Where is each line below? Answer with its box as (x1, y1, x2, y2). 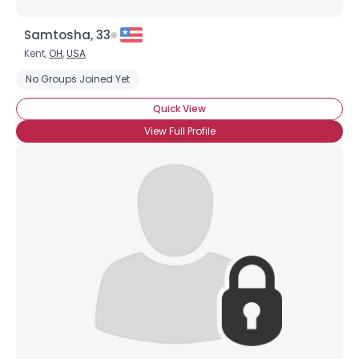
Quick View (153, 102, 206, 115)
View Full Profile (143, 124, 216, 138)
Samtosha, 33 (24, 26, 111, 43)
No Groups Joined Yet (26, 72, 130, 86)
